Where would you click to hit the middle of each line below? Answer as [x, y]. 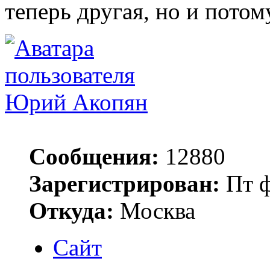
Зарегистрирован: [124, 183]
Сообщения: [94, 156]
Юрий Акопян [76, 102]
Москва [155, 210]
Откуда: [71, 210]
